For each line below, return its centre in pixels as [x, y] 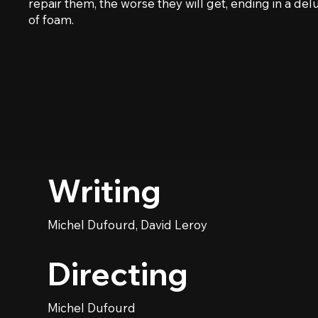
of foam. [51, 20]
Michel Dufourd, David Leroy [128, 225]
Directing [118, 274]
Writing [105, 191]
